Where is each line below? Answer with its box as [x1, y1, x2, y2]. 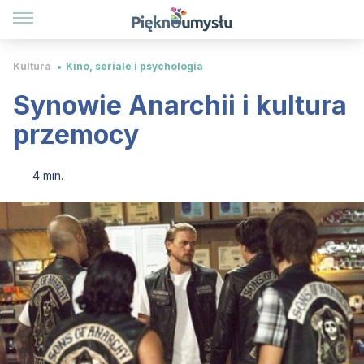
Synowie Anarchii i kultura [13, 89, 347, 121]
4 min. [32, 168, 63, 182]
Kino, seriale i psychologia [66, 60, 203, 72]
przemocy [13, 119, 139, 150]
